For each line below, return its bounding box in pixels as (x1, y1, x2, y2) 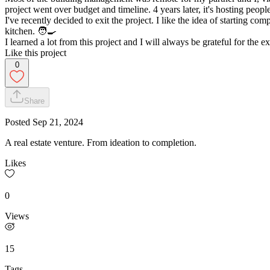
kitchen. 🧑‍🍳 (5, 25, 57, 36)
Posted (5, 116, 33, 127)
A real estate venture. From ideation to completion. (5, 137, 196, 148)
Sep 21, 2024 (33, 116, 83, 127)
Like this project (5, 47, 66, 58)
